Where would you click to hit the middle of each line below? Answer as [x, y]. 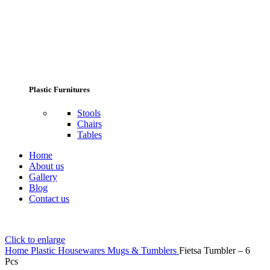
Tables [89, 134]
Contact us [49, 198]
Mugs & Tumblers [143, 250]
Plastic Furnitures [59, 89]
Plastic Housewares [69, 250]
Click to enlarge [35, 239]
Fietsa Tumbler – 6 [215, 250]
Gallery [43, 177]
